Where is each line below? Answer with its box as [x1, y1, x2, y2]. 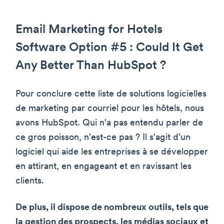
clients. [15, 176, 44, 186]
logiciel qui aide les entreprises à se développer [15, 147, 208, 157]
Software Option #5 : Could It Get [15, 41, 203, 54]
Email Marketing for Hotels [15, 23, 162, 36]
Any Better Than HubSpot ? [15, 59, 166, 72]
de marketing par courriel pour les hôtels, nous [15, 103, 204, 113]
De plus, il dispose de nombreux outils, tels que [15, 202, 208, 212]
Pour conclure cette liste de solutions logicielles [15, 89, 206, 99]
